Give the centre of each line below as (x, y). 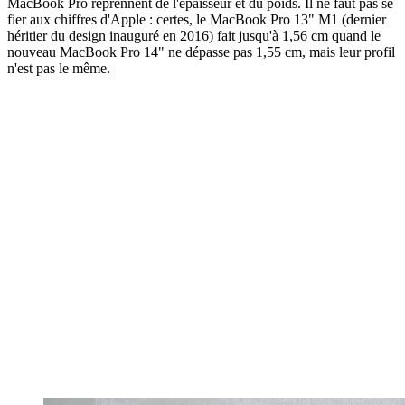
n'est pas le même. (59, 68)
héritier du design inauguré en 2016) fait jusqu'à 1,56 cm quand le (194, 35)
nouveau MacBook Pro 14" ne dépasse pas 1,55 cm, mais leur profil (201, 52)
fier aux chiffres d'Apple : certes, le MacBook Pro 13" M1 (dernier (197, 19)
